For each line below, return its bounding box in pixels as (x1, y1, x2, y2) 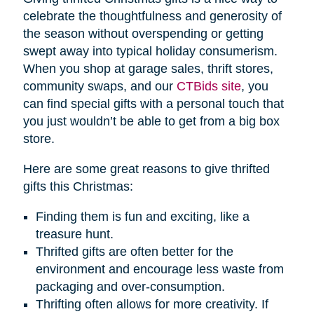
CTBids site (176, 78, 241, 93)
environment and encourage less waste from (35, 261, 284, 276)
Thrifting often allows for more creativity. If (35, 296, 268, 311)
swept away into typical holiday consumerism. (22, 43, 278, 58)
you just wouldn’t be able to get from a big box (22, 114, 280, 128)
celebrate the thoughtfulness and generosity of (22, 8, 282, 23)
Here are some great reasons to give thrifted (22, 161, 270, 176)
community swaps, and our (22, 78, 177, 93)
